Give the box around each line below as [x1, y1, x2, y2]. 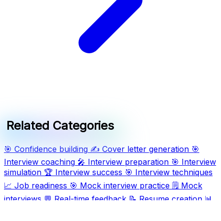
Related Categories [6, 118, 114, 133]
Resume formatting [4, 207, 75, 218]
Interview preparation [88, 157, 169, 167]
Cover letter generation [102, 144, 189, 154]
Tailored [155, 207, 185, 218]
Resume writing [85, 207, 142, 218]
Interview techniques [135, 167, 213, 178]
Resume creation [139, 194, 202, 204]
